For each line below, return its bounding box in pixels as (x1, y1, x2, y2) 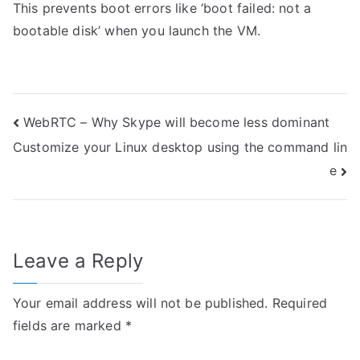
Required (272, 294, 328, 311)
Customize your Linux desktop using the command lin (13, 139, 348, 156)
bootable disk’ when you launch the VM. (13, 22, 261, 39)
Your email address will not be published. (13, 294, 268, 311)
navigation (12, 143, 141, 174)
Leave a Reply (13, 248, 144, 272)
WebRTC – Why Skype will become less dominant (23, 113, 330, 130)
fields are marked (13, 317, 125, 333)
